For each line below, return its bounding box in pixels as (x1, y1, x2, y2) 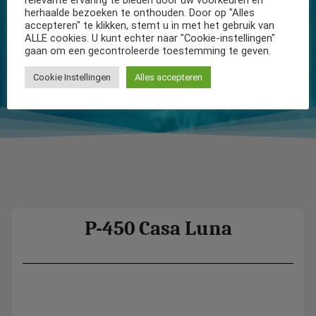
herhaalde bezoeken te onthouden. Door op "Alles (25, 6, 255, 19)
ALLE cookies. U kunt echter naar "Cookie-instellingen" (25, 31, 275, 44)
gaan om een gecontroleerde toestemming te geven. (25, 44, 271, 57)
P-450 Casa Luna (84, 217, 232, 240)
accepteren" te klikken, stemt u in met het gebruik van (25, 18, 274, 32)
